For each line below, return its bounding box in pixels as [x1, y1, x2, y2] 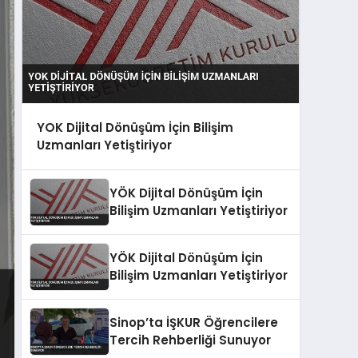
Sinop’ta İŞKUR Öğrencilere [109, 313, 278, 331]
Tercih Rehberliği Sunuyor [109, 331, 271, 348]
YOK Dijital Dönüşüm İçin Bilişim [36, 119, 233, 136]
